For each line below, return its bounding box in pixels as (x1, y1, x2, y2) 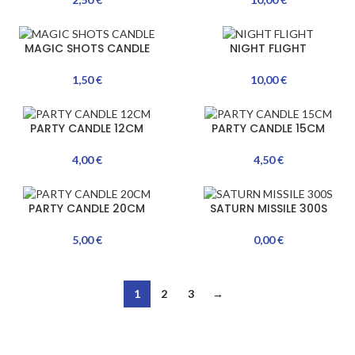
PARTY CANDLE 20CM (29, 200, 145, 216)
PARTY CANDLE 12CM (30, 120, 143, 136)
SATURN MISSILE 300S (209, 200, 327, 216)
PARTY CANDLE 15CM (212, 120, 325, 136)
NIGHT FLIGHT (230, 40, 307, 56)
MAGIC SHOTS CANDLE (24, 40, 150, 56)
